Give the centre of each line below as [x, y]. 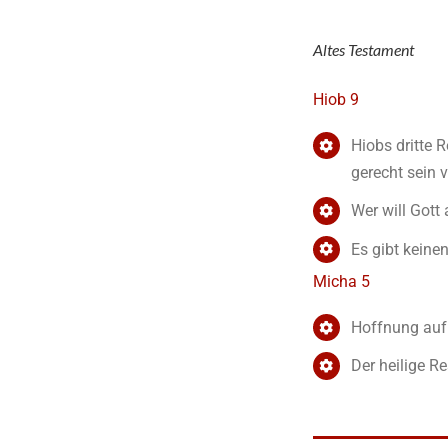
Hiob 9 [335, 100]
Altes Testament [363, 49]
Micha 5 [341, 282]
